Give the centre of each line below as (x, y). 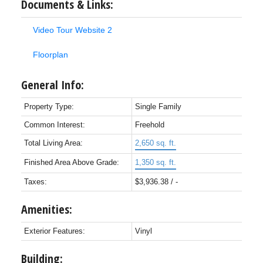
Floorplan (50, 55)
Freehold (149, 125)
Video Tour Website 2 (72, 30)
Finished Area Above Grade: (71, 163)
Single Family (158, 107)
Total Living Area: (53, 143)
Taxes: (35, 182)
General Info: (52, 85)
